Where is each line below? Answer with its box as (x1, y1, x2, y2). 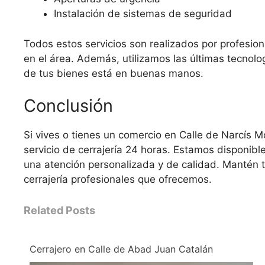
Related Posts (24, 203, 95, 216)
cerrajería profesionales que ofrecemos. (24, 173, 212, 186)
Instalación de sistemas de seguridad (54, 8, 232, 20)
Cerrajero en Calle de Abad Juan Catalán (30, 243, 213, 255)
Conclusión (24, 95, 113, 117)
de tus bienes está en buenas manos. (24, 67, 203, 79)
